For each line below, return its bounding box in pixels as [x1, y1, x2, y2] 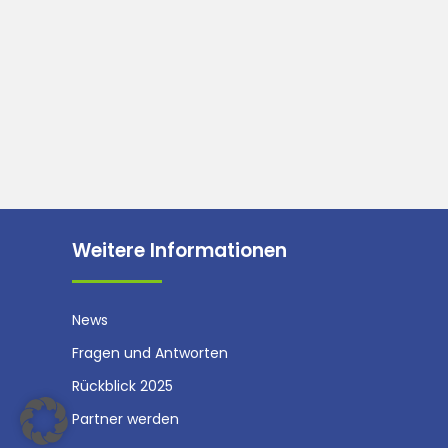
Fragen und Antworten [72, 343, 228, 364]
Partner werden [72, 409, 179, 430]
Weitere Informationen [72, 237, 287, 265]
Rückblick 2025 [72, 376, 173, 397]
